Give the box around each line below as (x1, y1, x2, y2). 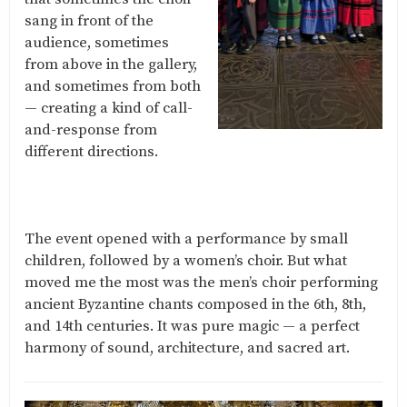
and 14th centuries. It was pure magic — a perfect (25, 317, 360, 337)
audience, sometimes (25, 34, 169, 54)
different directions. (25, 143, 158, 163)
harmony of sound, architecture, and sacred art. (25, 339, 350, 359)
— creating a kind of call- (25, 99, 193, 119)
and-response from (25, 121, 157, 141)
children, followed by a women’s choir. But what (25, 252, 347, 272)
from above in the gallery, (25, 55, 197, 75)
